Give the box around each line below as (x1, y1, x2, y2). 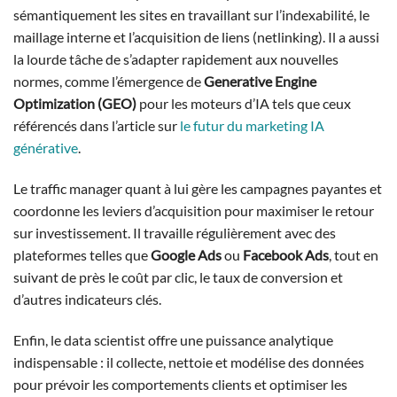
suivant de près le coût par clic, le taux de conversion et (13, 268, 343, 285)
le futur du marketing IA (180, 116, 324, 134)
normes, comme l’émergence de (13, 72, 204, 90)
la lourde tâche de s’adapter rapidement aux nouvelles (13, 50, 339, 67)
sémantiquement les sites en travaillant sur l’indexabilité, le (13, 5, 370, 23)
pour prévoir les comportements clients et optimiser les (13, 375, 347, 393)
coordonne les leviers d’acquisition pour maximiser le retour (13, 201, 374, 219)
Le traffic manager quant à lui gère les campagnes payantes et (13, 179, 382, 197)
